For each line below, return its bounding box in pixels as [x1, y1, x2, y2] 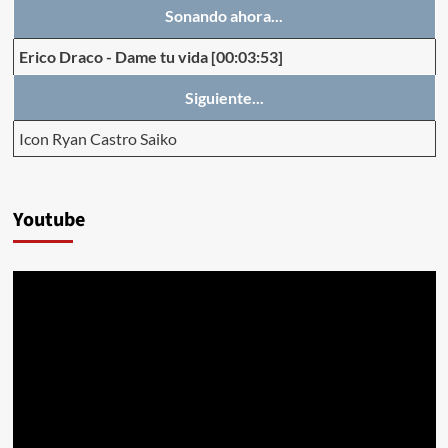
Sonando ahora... [165, 5, 283, 25]
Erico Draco [18, 46, 103, 66]
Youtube [12, 205, 85, 234]
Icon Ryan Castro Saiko [18, 128, 177, 148]
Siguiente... [184, 87, 264, 107]
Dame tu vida [114, 46, 208, 66]
